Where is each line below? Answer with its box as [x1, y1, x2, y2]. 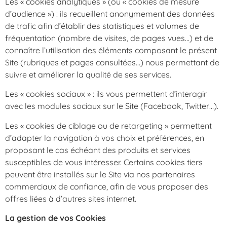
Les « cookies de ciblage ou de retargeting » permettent [5, 120, 212, 131]
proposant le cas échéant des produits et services [5, 144, 191, 155]
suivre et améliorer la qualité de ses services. [5, 69, 171, 80]
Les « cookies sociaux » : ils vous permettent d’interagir [5, 89, 207, 99]
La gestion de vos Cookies [5, 213, 106, 223]
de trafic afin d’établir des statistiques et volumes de [5, 20, 199, 31]
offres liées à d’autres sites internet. [5, 193, 136, 204]
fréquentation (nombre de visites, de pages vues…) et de [5, 32, 213, 43]
